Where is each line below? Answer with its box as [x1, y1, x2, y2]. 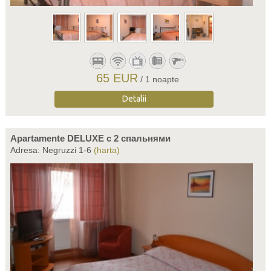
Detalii [122, 94, 146, 103]
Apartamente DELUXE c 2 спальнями [10, 133, 171, 143]
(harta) [93, 145, 120, 155]
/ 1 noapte [140, 74, 180, 84]
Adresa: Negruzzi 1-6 [10, 145, 94, 155]
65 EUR [96, 71, 139, 85]
